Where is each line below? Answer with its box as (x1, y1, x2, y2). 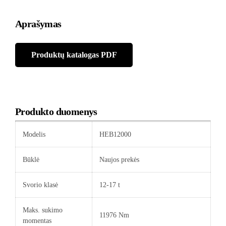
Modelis (23, 130, 45, 138)
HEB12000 (99, 130, 131, 138)
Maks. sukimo (23, 206, 63, 214)
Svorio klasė (23, 181, 58, 189)
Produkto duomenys (15, 105, 97, 117)
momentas (23, 216, 51, 224)
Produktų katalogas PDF (31, 50, 117, 60)
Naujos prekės (99, 155, 139, 163)
